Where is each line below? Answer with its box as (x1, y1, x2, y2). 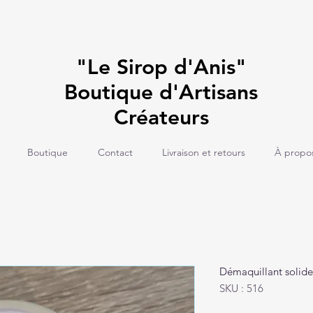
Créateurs (113, 105, 209, 130)
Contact (97, 146, 133, 159)
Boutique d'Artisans (64, 80, 258, 105)
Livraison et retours (162, 146, 245, 159)
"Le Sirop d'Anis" (75, 54, 247, 80)
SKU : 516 (219, 282, 263, 296)
